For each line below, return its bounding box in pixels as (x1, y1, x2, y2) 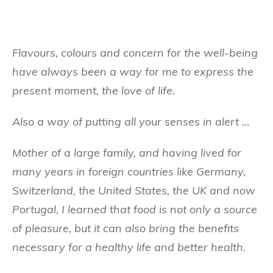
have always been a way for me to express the (12, 64, 253, 79)
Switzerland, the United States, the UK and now (12, 183, 255, 197)
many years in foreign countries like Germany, (12, 164, 246, 179)
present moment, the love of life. (12, 83, 175, 97)
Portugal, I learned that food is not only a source (12, 202, 257, 216)
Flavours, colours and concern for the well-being (12, 45, 258, 60)
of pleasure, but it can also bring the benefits (12, 221, 239, 235)
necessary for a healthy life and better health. (12, 239, 246, 254)
